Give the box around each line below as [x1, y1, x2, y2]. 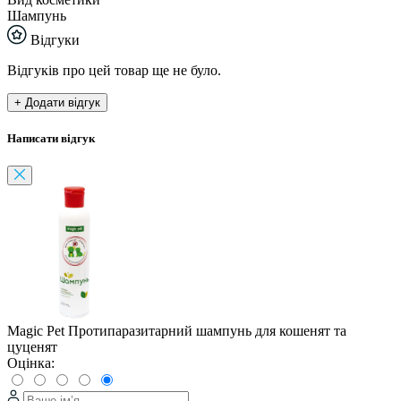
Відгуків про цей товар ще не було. [7, 62, 221, 78]
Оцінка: [7, 355, 55, 371]
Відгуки [27, 31, 80, 47]
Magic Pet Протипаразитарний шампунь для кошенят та [7, 323, 346, 339]
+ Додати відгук [14, 95, 100, 109]
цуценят [7, 339, 57, 355]
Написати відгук [7, 132, 95, 146]
